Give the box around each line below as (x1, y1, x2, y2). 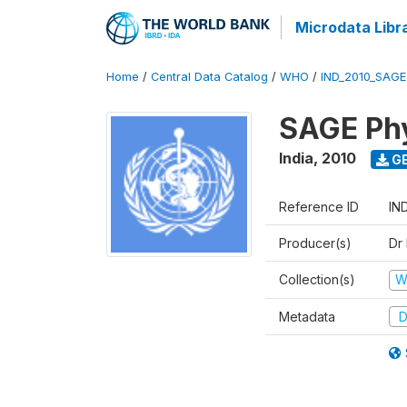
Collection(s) (279, 272, 355, 287)
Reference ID (279, 199, 359, 214)
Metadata (279, 308, 335, 324)
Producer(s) (279, 235, 352, 251)
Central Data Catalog (151, 70, 268, 84)
